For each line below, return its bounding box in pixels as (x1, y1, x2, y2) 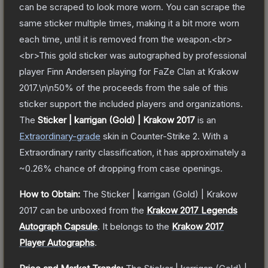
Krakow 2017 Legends (147, 204, 237, 216)
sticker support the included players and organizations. (19, 98, 243, 109)
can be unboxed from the (38, 204, 144, 216)
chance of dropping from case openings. (52, 162, 223, 174)
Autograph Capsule (19, 220, 98, 232)
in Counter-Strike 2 (119, 130, 197, 142)
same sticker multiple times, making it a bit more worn (19, 17, 239, 29)
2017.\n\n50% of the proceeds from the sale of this (19, 81, 228, 93)
